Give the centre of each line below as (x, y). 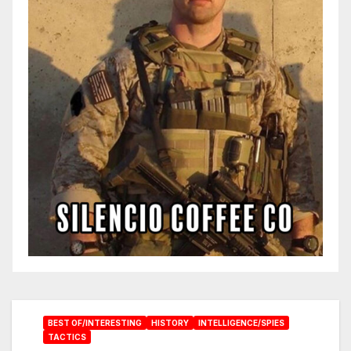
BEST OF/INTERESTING (95, 322)
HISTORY (170, 322)
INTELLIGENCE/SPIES (241, 322)
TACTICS (67, 337)
